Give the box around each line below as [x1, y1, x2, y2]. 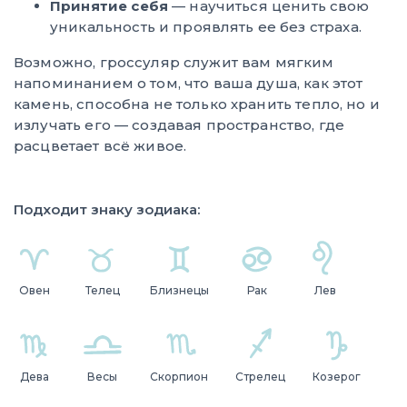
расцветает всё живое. [14, 136, 187, 154]
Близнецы [150, 283, 209, 297]
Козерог [313, 369, 361, 383]
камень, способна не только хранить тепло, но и [14, 94, 380, 113]
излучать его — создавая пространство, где [14, 115, 345, 134]
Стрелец [235, 369, 285, 383]
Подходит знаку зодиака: [14, 200, 200, 218]
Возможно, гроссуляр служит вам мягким [14, 53, 334, 71]
